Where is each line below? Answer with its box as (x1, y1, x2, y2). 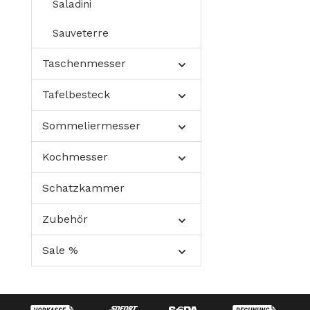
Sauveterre (53, 27, 109, 39)
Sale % (42, 244, 78, 257)
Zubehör (42, 212, 88, 226)
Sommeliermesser (42, 119, 140, 132)
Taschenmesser (42, 57, 126, 70)
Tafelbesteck (42, 88, 110, 101)
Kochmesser (42, 150, 108, 163)
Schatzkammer (42, 181, 125, 194)
